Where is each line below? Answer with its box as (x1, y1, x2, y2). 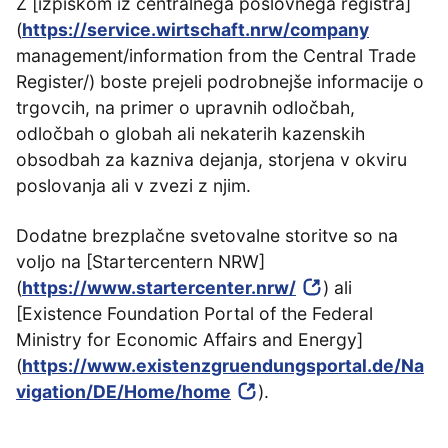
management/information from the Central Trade (16, 45, 416, 66)
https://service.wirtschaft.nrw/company (22, 19, 369, 40)
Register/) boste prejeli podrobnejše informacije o (16, 71, 424, 92)
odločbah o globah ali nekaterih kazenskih (16, 123, 365, 144)
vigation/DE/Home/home (16, 381, 231, 402)
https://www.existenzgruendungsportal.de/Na (22, 355, 424, 376)
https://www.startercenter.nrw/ (22, 277, 296, 298)
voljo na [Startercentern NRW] (16, 251, 265, 272)
